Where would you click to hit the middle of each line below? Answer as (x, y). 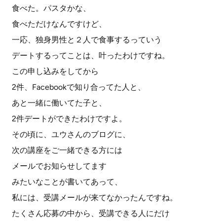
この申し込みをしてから (55, 71)
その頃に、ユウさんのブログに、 (71, 134)
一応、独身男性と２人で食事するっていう (87, 40)
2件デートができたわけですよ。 (69, 119)
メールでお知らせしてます (59, 166)
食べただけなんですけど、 (59, 24)
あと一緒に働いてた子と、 (59, 103)
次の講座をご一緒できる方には (67, 150)
